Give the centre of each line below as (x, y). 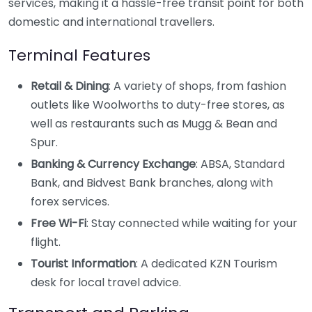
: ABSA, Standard (240, 164)
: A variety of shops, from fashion (197, 86)
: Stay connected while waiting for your (192, 224)
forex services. (70, 202)
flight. (46, 242)
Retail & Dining (70, 86)
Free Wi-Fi (58, 224)
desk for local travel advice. (106, 283)
